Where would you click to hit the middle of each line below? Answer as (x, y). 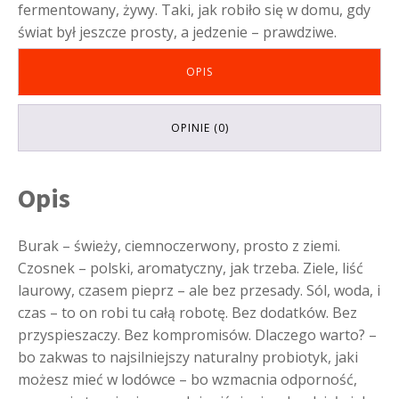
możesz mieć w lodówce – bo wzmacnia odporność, (187, 379)
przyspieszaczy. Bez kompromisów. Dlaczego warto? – (197, 334)
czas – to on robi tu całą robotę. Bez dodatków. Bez (187, 312)
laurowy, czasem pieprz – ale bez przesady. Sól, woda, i (199, 290)
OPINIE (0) (199, 127)
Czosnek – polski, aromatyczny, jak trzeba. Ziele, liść (191, 268)
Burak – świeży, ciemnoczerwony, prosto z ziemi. (179, 245)
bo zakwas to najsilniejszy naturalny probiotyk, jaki (188, 357)
